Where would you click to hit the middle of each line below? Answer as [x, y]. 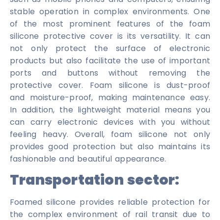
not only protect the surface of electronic [110, 49]
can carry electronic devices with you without [110, 122]
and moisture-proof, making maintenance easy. [110, 98]
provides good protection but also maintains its [110, 147]
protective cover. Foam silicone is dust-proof [110, 85]
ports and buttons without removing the [110, 73]
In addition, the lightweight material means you [110, 110]
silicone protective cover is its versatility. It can [110, 36]
